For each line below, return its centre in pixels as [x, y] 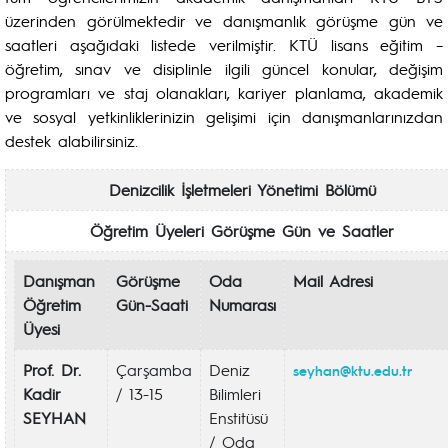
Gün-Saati [152, 304]
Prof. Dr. [52, 369]
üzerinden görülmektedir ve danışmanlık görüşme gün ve [224, 20]
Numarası [242, 304]
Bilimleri [235, 393]
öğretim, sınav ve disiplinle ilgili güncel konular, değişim [224, 68]
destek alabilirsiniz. [71, 140]
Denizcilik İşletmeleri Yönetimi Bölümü [242, 189]
